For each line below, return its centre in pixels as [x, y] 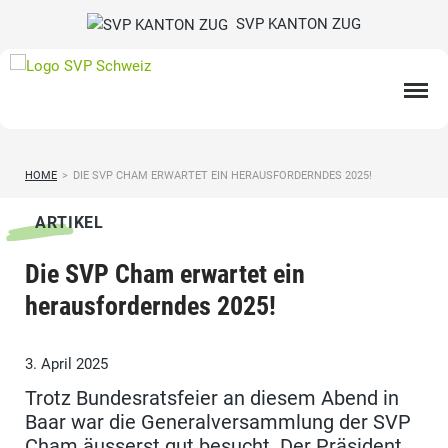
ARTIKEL [69, 223]
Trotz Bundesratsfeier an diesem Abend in [212, 398]
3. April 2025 [66, 364]
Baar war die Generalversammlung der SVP [218, 422]
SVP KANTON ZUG [294, 24]
